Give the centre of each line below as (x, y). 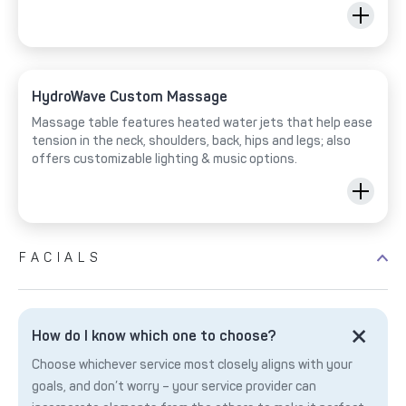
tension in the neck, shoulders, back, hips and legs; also (191, 140)
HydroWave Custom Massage (130, 96)
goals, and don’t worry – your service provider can (174, 386)
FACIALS (61, 257)
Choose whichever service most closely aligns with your (192, 364)
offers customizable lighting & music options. (164, 159)
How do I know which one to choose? (154, 335)
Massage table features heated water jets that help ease (202, 122)
